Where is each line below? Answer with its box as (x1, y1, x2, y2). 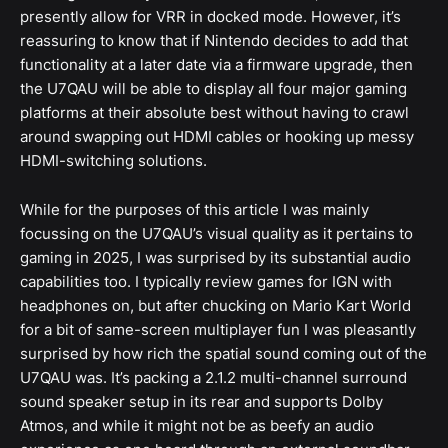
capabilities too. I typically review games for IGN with (20, 272, 392, 291)
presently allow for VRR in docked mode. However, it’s (20, 7, 401, 26)
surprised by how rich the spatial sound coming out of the (20, 344, 427, 363)
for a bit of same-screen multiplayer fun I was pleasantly (20, 320, 416, 339)
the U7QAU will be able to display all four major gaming (20, 79, 407, 98)
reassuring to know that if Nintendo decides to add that (20, 31, 408, 50)
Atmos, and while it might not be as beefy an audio (20, 416, 374, 435)
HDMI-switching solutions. (20, 151, 207, 170)
